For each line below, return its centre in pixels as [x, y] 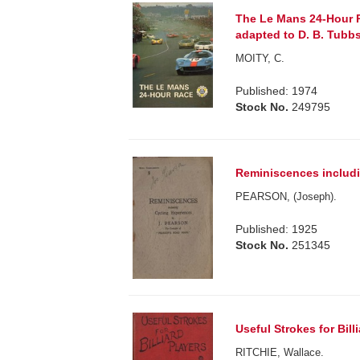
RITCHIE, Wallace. [280, 352]
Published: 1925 [277, 229]
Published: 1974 [277, 91]
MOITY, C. [260, 59]
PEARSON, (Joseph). [286, 197]
